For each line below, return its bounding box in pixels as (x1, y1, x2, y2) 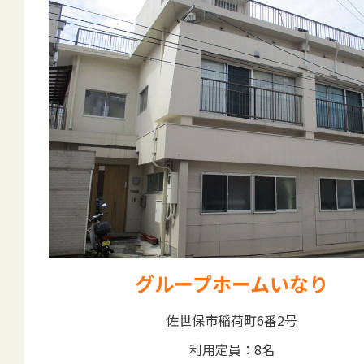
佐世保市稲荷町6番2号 (166, 310, 297, 330)
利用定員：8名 (188, 339, 275, 359)
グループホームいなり (135, 268, 328, 297)
